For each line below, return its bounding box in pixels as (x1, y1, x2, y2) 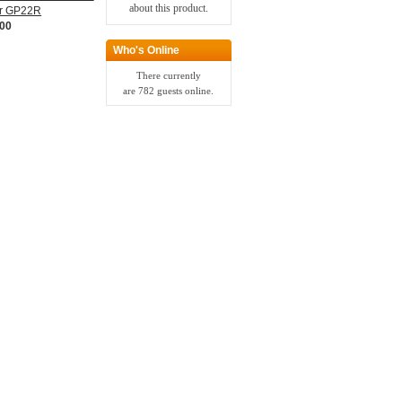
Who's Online (112, 44, 179, 57)
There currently (135, 69, 201, 81)
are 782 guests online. (123, 84, 214, 96)
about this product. (128, 2, 208, 15)
